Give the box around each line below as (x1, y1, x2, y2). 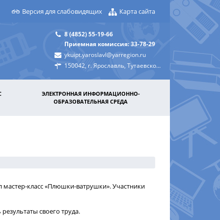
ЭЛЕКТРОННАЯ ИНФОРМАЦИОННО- (41, 90, 140, 97)
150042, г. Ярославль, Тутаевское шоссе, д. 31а (64, 61, 156, 69)
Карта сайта (119, 6, 155, 16)
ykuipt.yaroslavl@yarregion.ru (64, 51, 146, 58)
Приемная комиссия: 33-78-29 (64, 40, 155, 48)
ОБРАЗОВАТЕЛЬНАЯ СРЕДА (54, 98, 128, 105)
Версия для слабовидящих (22, 6, 102, 16)
